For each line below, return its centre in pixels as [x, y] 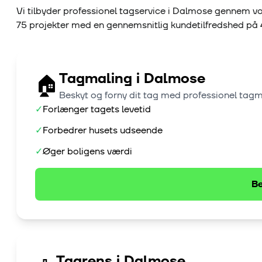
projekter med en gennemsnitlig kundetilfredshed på [144, 25]
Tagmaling [96, 79]
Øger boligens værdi [87, 152]
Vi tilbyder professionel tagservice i [94, 11]
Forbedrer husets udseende [103, 131]
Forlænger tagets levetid [97, 110]
